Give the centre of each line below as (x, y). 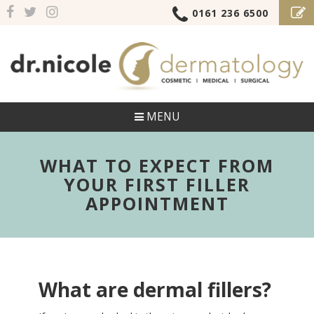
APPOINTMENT (157, 204)
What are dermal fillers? (155, 290)
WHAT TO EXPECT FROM (157, 166)
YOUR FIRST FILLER (157, 185)
